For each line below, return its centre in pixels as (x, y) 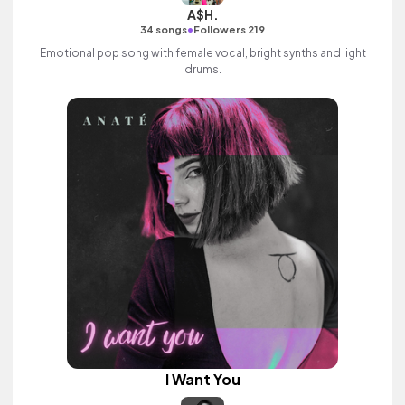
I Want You (202, 379)
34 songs (164, 29)
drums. (202, 69)
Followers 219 (229, 29)
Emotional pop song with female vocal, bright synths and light (202, 53)
